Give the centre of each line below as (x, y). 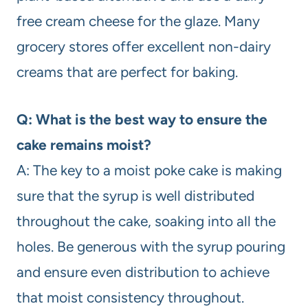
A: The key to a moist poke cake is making (149, 170)
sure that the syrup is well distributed (135, 195)
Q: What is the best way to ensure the (142, 119)
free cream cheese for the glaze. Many (138, 21)
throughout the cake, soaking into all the (146, 221)
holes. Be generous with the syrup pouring (151, 246)
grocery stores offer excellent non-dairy (144, 46)
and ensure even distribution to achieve (143, 272)
